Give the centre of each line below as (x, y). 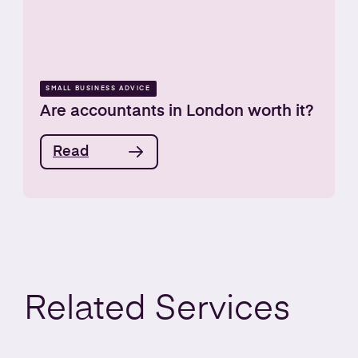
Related (89, 310)
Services (223, 310)
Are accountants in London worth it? (177, 111)
